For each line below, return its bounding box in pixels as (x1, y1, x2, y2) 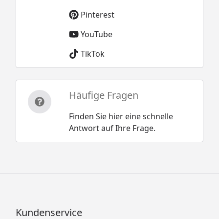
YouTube (80, 28, 112, 40)
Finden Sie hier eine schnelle (68, 110, 173, 122)
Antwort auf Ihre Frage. (68, 122, 155, 133)
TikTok (80, 48, 105, 59)
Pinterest (80, 9, 114, 20)
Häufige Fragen (68, 88, 138, 102)
